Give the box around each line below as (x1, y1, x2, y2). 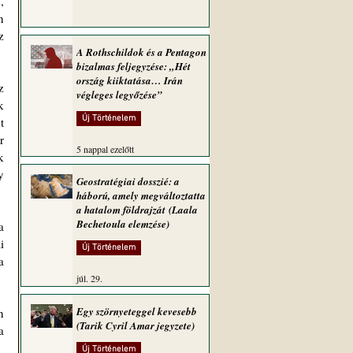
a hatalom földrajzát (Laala (76, 203, 198, 217)
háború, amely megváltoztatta (76, 188, 206, 203)
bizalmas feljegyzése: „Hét (76, 59, 191, 73)
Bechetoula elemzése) (76, 217, 169, 231)
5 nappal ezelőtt (76, 143, 134, 155)
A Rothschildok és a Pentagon (76, 45, 206, 59)
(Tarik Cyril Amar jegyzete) (76, 318, 195, 333)
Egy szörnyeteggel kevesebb (76, 304, 197, 318)
